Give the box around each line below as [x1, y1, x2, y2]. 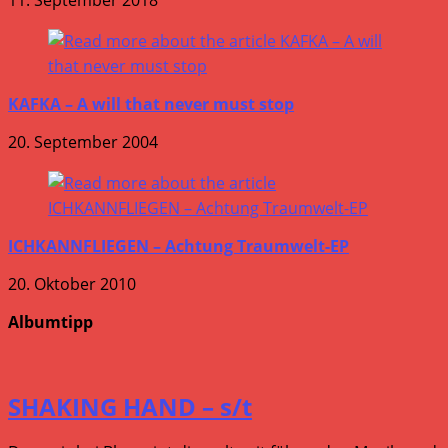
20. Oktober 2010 [8, 272, 136, 295]
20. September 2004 [8, 130, 158, 153]
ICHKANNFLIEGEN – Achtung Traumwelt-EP [8, 234, 349, 257]
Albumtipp [8, 310, 93, 333]
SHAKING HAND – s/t [8, 389, 252, 423]
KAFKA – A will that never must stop [8, 92, 294, 115]
